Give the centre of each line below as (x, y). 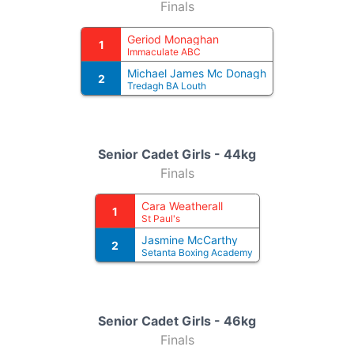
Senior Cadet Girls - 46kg (177, 321)
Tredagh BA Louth (167, 86)
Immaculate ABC (164, 52)
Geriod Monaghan (173, 39)
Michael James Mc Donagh (197, 73)
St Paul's (160, 218)
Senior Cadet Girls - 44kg (177, 154)
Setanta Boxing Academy (197, 252)
